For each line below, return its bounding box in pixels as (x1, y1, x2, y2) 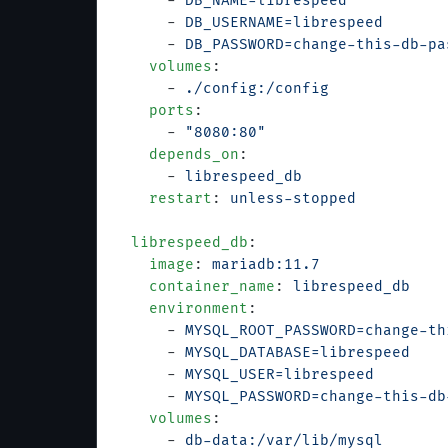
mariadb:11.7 (212, 256, 320, 273)
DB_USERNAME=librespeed (185, 14, 383, 31)
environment (113, 300, 248, 317)
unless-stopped (230, 190, 356, 207)
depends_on (113, 146, 239, 163)
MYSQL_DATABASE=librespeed (185, 344, 410, 361)
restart (113, 190, 212, 207)
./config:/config (185, 80, 329, 97)
